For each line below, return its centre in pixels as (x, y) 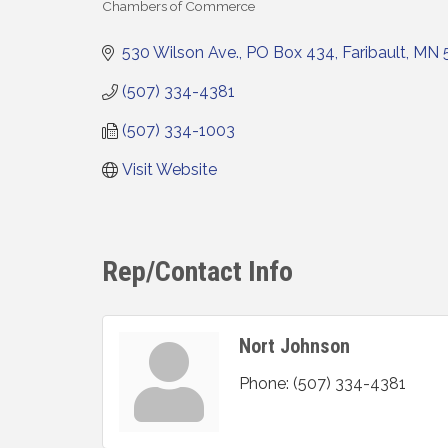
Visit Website (169, 170)
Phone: (264, 383)
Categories (146, 24)
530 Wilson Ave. (180, 53)
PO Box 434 (290, 53)
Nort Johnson (294, 345)
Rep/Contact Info (197, 271)
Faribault (374, 53)
